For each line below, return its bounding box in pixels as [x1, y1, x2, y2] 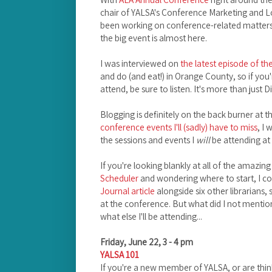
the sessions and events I [100, 133, 196, 146]
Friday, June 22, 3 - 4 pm [100, 235, 193, 248]
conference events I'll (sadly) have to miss [100, 120, 257, 133]
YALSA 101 [100, 248, 139, 260]
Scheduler [100, 171, 138, 184]
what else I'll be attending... [100, 209, 204, 222]
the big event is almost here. [100, 31, 207, 44]
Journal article [100, 184, 155, 197]
